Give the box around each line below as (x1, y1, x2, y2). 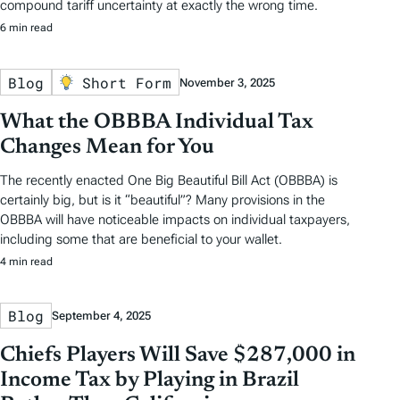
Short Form (81, 72, 171, 92)
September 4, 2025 (52, 308, 151, 322)
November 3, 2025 (179, 75, 275, 89)
